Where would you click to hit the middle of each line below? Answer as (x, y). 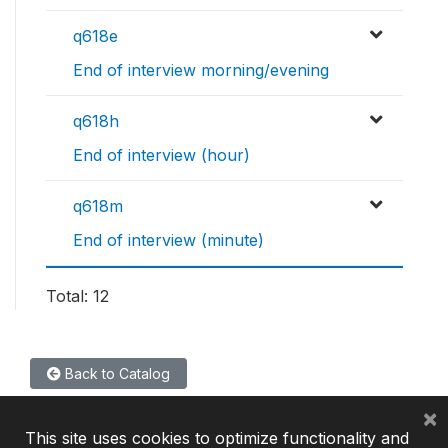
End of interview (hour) (161, 154)
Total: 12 (77, 295)
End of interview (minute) (168, 239)
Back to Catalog (115, 373)
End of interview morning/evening (201, 69)
